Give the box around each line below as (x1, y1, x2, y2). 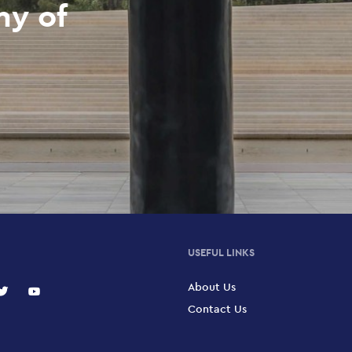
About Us (188, 280, 236, 295)
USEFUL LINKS (188, 246, 255, 260)
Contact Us (188, 302, 247, 317)
